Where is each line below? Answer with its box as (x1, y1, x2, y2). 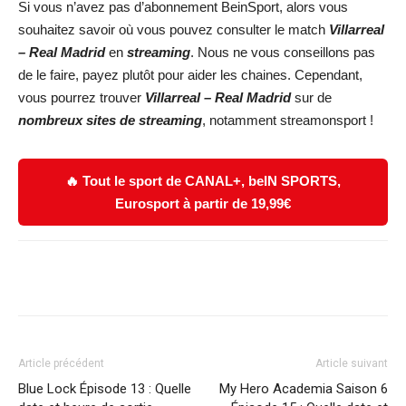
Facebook (61, 270, 108, 285)
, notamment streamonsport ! (202, 111, 373, 128)
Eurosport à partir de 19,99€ (115, 195, 291, 211)
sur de (291, 89, 332, 105)
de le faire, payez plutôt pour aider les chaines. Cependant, (18, 66, 362, 82)
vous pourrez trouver (18, 89, 145, 105)
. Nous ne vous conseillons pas (190, 43, 375, 60)
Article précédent (18, 356, 104, 370)
